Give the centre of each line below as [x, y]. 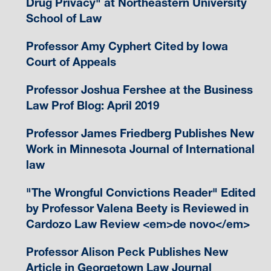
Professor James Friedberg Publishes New [140, 134]
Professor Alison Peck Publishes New [127, 252]
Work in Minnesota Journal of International [140, 149]
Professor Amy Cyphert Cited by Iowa [127, 47]
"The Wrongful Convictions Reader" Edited [140, 193]
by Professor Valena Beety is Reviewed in [137, 209]
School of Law [64, 19]
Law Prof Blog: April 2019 [92, 106]
